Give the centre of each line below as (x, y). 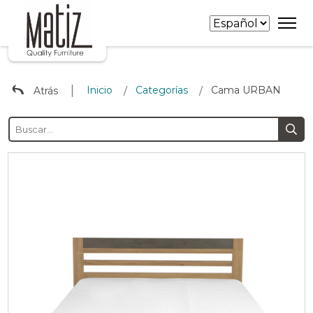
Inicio (100, 90)
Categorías (162, 90)
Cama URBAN (246, 90)
